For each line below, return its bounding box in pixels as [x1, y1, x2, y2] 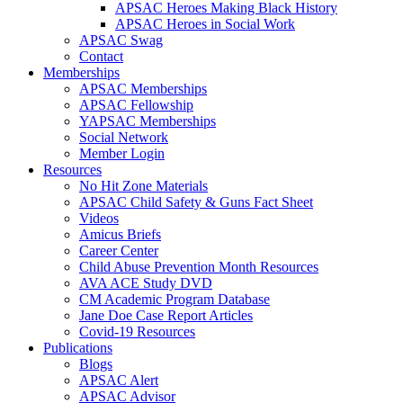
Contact [79, 48, 123, 64]
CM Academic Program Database [79, 291, 270, 307]
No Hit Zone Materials [79, 177, 208, 193]
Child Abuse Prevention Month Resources [79, 258, 318, 274]
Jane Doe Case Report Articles [79, 307, 253, 323]
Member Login [79, 145, 165, 161]
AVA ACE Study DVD [79, 274, 212, 291]
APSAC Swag [79, 31, 163, 48]
